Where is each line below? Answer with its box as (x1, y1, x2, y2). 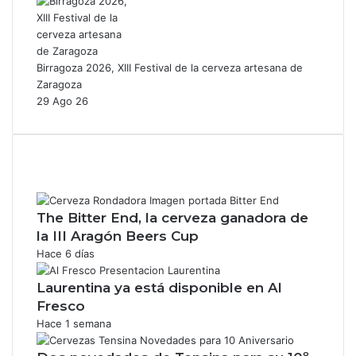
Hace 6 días (37, 246, 95, 260)
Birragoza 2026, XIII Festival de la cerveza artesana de (37, 60, 303, 74)
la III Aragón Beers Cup (37, 227, 199, 244)
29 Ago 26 (37, 94, 88, 107)
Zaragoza (37, 77, 82, 91)
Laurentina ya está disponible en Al (37, 279, 282, 296)
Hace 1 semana (37, 316, 111, 330)
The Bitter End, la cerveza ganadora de (37, 209, 308, 226)
